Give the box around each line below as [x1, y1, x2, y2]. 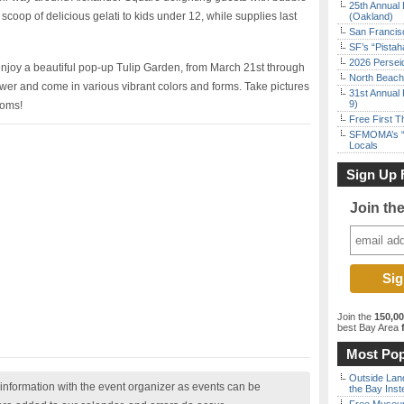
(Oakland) [349, 11, 393, 22]
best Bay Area [337, 322, 399, 333]
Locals [349, 140, 378, 151]
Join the [337, 311, 374, 322]
